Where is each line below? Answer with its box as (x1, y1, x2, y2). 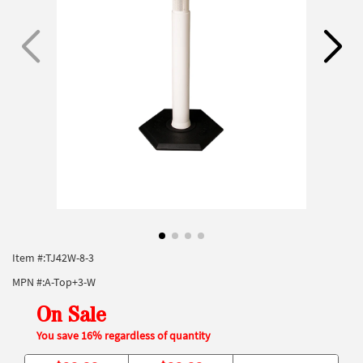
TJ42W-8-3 (45, 250, 94, 265)
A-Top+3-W (45, 275, 96, 289)
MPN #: (12, 275, 45, 289)
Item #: (12, 250, 45, 265)
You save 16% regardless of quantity (36, 328, 211, 343)
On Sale (36, 301, 106, 331)
